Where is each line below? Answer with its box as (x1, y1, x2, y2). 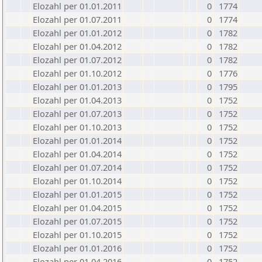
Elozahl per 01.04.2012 (33, 40, 122, 52)
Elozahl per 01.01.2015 (33, 188, 122, 200)
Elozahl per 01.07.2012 (33, 54, 122, 65)
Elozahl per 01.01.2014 (33, 135, 122, 146)
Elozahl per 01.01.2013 (33, 81, 122, 92)
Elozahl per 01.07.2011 (33, 13, 122, 25)
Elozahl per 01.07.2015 (33, 215, 122, 227)
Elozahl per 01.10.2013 (33, 121, 122, 133)
